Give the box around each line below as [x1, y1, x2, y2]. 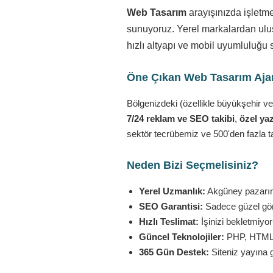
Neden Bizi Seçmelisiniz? [127, 159, 258, 171]
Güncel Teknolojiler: [139, 232, 224, 242]
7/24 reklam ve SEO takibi [127, 113, 235, 124]
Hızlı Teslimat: [139, 216, 199, 227]
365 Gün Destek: [139, 247, 209, 257]
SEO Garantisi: [139, 201, 203, 211]
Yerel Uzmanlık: [139, 186, 205, 196]
